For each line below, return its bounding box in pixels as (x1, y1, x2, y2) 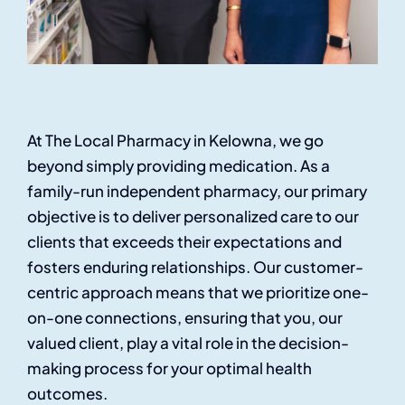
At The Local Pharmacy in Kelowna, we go (27, 130, 324, 151)
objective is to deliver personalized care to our (27, 206, 359, 227)
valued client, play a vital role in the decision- (27, 333, 349, 353)
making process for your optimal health (27, 358, 312, 379)
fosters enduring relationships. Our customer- (27, 257, 363, 278)
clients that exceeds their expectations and (27, 231, 342, 252)
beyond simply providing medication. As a (27, 155, 330, 176)
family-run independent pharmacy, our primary (27, 181, 367, 202)
